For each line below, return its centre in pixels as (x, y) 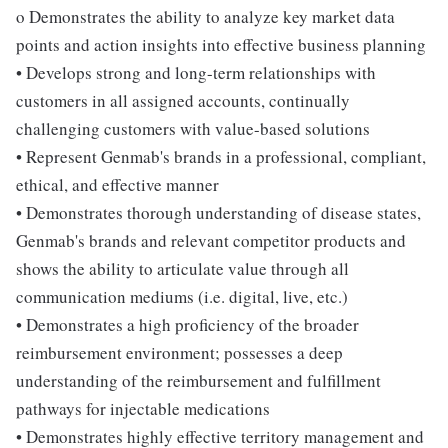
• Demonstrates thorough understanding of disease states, (218, 212)
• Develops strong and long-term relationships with (196, 72)
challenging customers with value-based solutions (193, 128)
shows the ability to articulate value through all (182, 268)
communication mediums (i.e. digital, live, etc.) (182, 296)
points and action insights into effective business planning (221, 44)
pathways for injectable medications (143, 408)
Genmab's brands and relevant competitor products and (211, 240)
